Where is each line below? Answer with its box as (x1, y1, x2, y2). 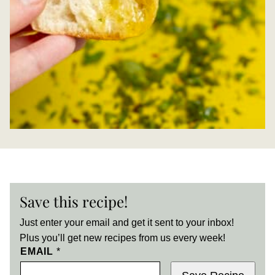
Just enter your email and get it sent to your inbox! (20, 217, 234, 228)
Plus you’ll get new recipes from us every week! (20, 233, 225, 244)
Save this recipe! (20, 192, 128, 212)
